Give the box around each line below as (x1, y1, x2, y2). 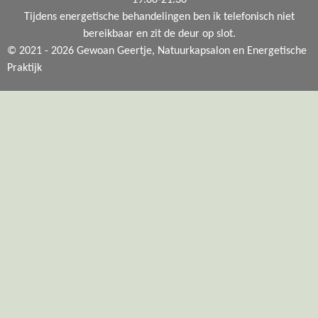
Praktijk (7, 62, 42, 74)
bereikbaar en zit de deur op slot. (82, 28, 236, 40)
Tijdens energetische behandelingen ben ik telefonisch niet (23, 11, 295, 23)
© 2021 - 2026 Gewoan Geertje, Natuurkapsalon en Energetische (7, 45, 307, 57)
